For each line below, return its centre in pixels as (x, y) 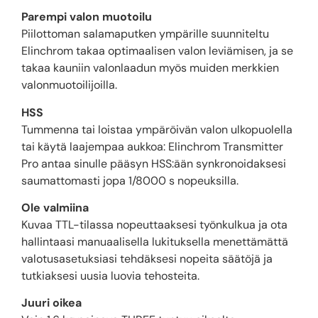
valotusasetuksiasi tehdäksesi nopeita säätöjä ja (147, 258)
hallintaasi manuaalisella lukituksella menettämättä (155, 241)
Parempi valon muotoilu (87, 17)
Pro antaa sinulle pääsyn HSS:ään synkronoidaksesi (154, 163)
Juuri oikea (51, 303)
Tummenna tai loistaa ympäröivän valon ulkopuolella (157, 129)
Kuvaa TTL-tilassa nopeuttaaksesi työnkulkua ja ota (154, 224)
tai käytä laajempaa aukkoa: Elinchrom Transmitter (152, 146)
